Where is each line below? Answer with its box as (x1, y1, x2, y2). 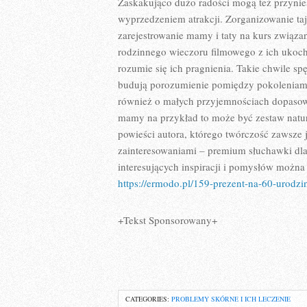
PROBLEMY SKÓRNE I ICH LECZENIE (171, 294, 291, 304)
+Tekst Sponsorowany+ (118, 213, 217, 227)
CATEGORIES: (125, 294, 171, 304)
